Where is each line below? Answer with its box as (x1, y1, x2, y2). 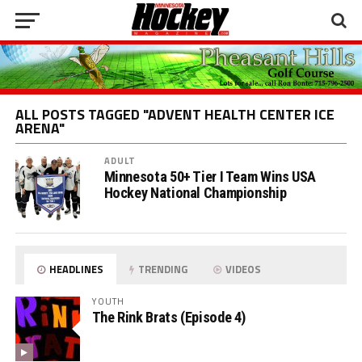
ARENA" (15, 117, 65, 140)
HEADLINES (47, 261, 104, 278)
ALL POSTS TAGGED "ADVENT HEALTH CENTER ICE (15, 103, 335, 126)
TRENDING (136, 261, 188, 278)
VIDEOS (223, 261, 262, 278)
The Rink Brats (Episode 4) (91, 309, 246, 326)
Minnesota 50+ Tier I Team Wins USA (103, 168, 317, 186)
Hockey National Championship (103, 184, 287, 202)
